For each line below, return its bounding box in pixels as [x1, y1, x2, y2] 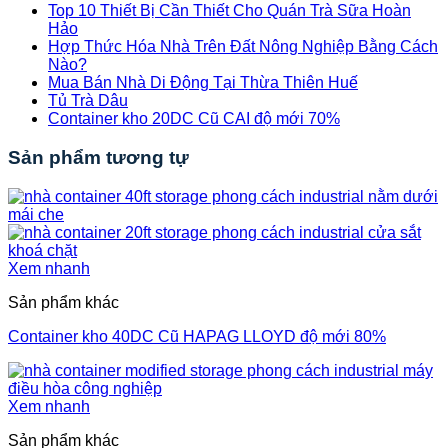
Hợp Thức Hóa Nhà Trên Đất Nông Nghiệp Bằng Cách [48, 38, 438, 56]
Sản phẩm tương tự [8, 147, 189, 169]
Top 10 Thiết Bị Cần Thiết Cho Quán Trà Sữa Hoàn [48, 2, 411, 20]
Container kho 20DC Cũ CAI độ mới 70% [48, 110, 340, 128]
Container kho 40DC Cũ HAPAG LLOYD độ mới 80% [8, 327, 386, 345]
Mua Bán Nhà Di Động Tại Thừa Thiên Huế [48, 74, 358, 92]
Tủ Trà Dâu [48, 92, 128, 110]
